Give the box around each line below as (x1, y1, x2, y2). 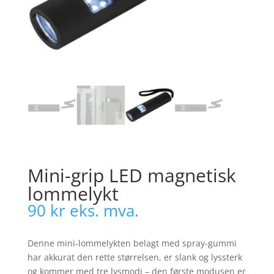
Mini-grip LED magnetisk (27, 162, 236, 188)
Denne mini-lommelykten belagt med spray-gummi (27, 237, 237, 249)
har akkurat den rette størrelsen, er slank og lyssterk (27, 251, 242, 263)
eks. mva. (69, 199, 139, 221)
